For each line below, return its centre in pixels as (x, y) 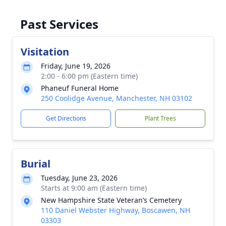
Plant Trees (160, 118)
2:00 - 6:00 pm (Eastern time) (89, 76)
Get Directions (66, 118)
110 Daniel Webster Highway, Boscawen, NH (116, 210)
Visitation (45, 52)
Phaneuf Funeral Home (80, 88)
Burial (36, 164)
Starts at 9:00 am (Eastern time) (94, 188)
